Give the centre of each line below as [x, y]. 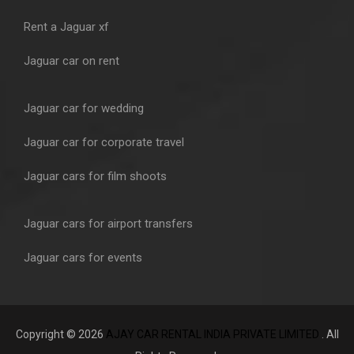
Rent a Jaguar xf [66, 27]
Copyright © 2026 [60, 335]
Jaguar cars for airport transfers [108, 224]
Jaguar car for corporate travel [104, 143]
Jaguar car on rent [72, 61]
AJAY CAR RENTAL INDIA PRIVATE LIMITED [213, 335]
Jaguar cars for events [83, 258]
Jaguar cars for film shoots [95, 177]
